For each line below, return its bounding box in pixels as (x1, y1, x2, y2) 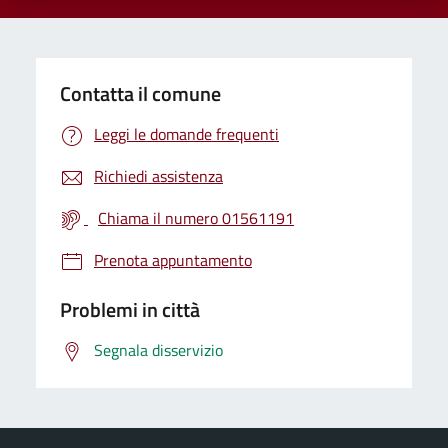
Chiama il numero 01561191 (98, 205, 294, 230)
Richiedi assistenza (94, 163, 223, 188)
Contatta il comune (60, 77, 221, 109)
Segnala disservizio (94, 337, 223, 362)
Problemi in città (60, 293, 200, 325)
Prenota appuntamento (94, 247, 252, 272)
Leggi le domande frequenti (94, 121, 279, 146)
